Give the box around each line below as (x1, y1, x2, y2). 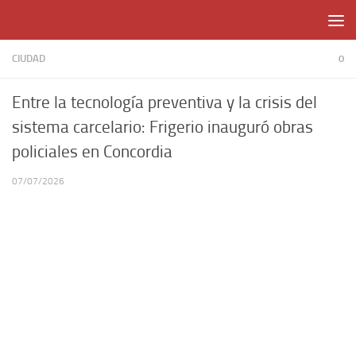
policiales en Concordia (12, 142, 172, 161)
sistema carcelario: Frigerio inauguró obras (12, 118, 313, 137)
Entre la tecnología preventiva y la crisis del (12, 93, 317, 112)
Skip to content (21, 15, 97, 29)
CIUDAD (12, 52, 45, 64)
